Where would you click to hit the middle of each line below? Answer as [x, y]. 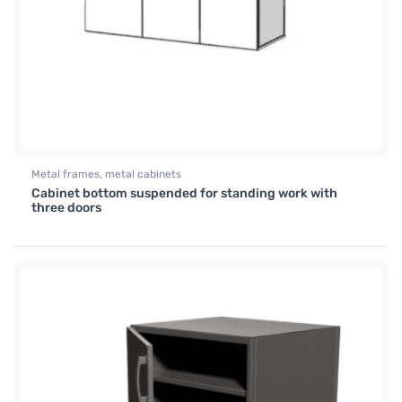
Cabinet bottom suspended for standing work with [184, 194]
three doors [66, 208]
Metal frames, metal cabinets [106, 175]
